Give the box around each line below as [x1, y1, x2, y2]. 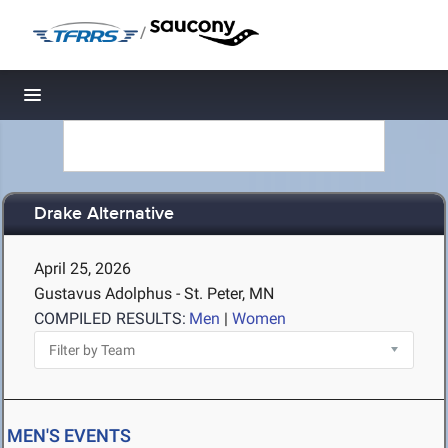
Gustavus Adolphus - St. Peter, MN [34, 284, 274, 303]
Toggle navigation [33, 90, 168, 111]
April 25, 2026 [34, 259, 131, 278]
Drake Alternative [34, 203, 174, 226]
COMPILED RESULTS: [34, 309, 186, 328]
